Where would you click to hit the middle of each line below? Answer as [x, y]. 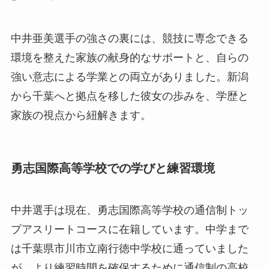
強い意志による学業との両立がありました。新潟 [129, 77]
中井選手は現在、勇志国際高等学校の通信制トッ [129, 210]
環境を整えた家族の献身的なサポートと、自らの [129, 58]
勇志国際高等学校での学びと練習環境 [113, 168]
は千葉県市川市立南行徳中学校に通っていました [129, 248]
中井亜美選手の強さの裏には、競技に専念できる [129, 39]
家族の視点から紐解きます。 [81, 116]
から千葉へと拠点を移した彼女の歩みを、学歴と [129, 96]
